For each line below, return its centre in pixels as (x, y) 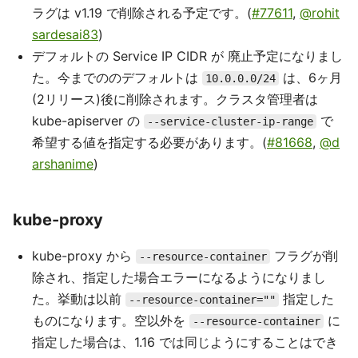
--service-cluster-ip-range (230, 121)
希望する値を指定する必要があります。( (149, 142)
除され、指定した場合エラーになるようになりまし (179, 277)
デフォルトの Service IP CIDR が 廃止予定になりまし (187, 56)
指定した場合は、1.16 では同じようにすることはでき (185, 342)
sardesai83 (65, 34)
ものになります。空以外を (111, 320)
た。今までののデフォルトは (117, 78)
